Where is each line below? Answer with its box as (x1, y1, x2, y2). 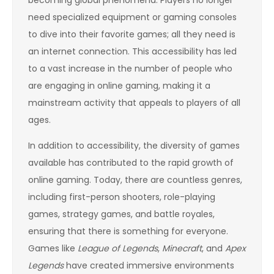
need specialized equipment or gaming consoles (28, 10, 237, 23)
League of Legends (78, 242, 158, 254)
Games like (28, 242, 78, 254)
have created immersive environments (64, 259, 234, 272)
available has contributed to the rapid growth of (28, 156, 234, 169)
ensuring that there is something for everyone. (28, 224, 228, 237)
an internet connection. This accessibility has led (28, 45, 237, 57)
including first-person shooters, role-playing (28, 190, 215, 203)
